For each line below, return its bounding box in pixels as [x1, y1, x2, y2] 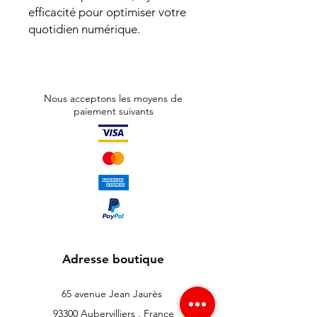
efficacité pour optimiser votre [28, 5, 186, 20]
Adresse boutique [62, 252, 164, 267]
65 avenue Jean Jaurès [62, 287, 165, 301]
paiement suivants [73, 105, 154, 118]
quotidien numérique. [28, 22, 140, 37]
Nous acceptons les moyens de [44, 92, 183, 105]
